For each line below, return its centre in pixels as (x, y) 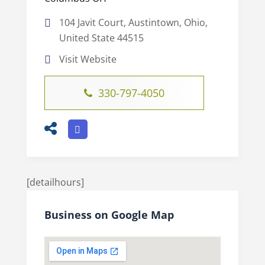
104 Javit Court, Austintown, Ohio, (133, 22)
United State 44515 (101, 38)
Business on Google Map (109, 214)
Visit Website (88, 59)
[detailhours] (55, 182)
